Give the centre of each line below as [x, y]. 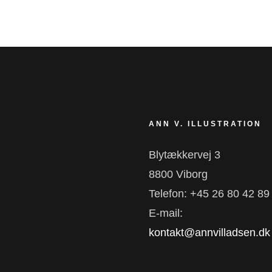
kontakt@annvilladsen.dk [210, 232]
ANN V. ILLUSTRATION [206, 124]
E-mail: [166, 213]
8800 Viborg [178, 174]
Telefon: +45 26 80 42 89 [209, 193]
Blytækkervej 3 [185, 155]
